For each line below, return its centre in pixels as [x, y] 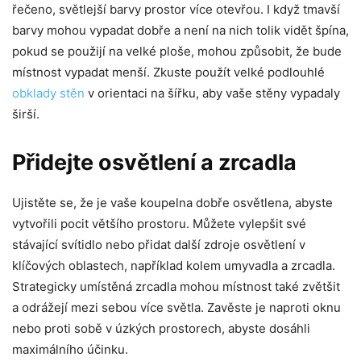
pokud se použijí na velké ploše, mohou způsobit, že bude [177, 51]
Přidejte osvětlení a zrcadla [154, 162]
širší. [26, 114]
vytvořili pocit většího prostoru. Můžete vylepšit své [159, 223]
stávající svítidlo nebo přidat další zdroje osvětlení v [159, 244]
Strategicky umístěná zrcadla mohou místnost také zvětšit [176, 286]
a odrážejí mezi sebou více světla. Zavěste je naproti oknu [176, 307]
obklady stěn [48, 93]
